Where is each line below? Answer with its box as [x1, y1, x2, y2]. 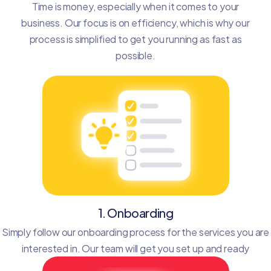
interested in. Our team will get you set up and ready [21, 242, 250, 255]
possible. [116, 49, 155, 62]
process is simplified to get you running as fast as [29, 33, 242, 45]
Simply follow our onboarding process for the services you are [1, 226, 270, 238]
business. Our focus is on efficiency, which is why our [21, 16, 250, 29]
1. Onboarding [97, 205, 174, 220]
